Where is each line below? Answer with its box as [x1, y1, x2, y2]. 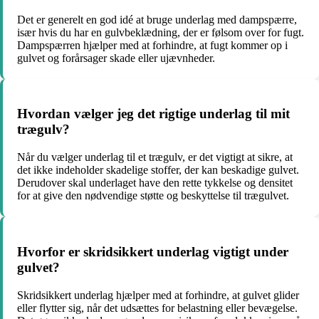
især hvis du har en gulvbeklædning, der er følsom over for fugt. [17, 26, 304, 38]
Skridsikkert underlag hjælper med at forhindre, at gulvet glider [17, 288, 299, 301]
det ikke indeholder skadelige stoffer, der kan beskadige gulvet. [17, 164, 299, 177]
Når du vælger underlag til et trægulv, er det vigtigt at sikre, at [17, 151, 293, 164]
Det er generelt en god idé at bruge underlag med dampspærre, [17, 13, 297, 26]
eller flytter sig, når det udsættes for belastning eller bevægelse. [17, 301, 298, 314]
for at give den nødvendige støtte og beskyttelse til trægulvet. [17, 189, 289, 202]
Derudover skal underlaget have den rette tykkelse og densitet [17, 177, 293, 189]
